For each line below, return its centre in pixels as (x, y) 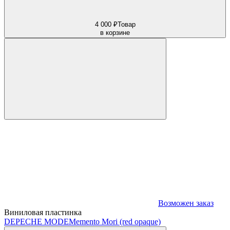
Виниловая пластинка (43, 212)
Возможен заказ (186, 203)
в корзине (115, 32)
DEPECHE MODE (36, 221)
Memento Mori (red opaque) (115, 221)
